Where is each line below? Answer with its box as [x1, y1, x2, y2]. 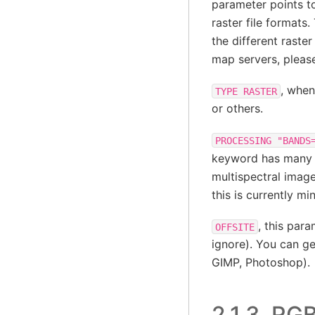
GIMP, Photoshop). [211, 255, 310, 270]
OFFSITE [214, 221, 255, 233]
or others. [211, 101, 263, 116]
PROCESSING [214, 134, 271, 146]
